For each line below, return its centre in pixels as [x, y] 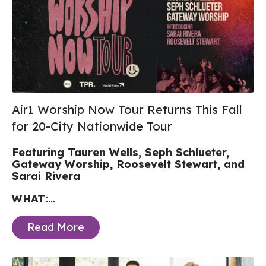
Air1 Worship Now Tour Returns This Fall [127, 110]
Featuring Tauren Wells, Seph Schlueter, [121, 153]
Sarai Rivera [46, 176]
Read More [56, 227]
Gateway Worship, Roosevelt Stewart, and [128, 164]
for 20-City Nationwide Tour [92, 126]
